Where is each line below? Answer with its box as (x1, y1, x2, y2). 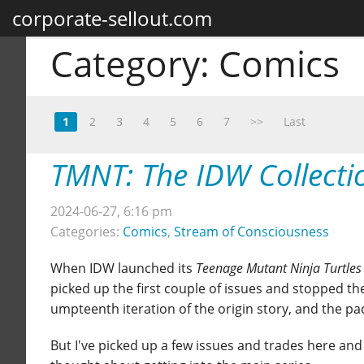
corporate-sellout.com (12, 5, 212, 32)
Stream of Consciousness (174, 223, 329, 241)
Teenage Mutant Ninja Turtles (196, 259, 362, 278)
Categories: (50, 223, 123, 241)
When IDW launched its (50, 259, 196, 278)
